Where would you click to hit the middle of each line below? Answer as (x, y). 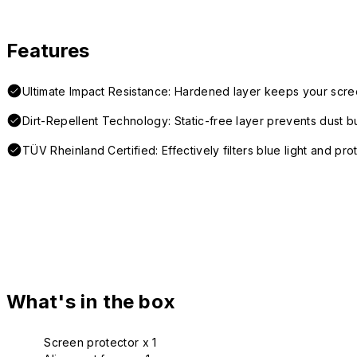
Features (48, 51)
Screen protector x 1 (100, 343)
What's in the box (91, 302)
